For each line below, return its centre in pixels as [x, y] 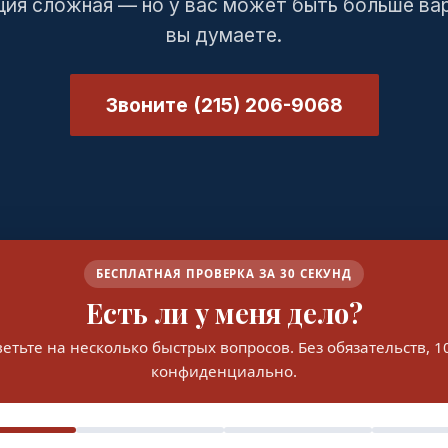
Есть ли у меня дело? [224, 313]
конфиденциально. [224, 371]
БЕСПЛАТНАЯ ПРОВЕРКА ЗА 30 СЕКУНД [224, 273]
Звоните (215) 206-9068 [224, 105]
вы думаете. [224, 35]
